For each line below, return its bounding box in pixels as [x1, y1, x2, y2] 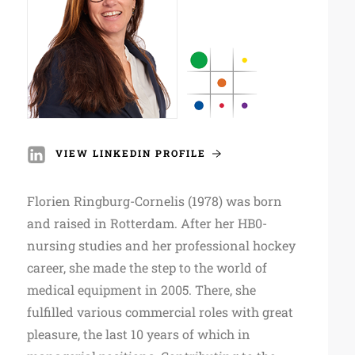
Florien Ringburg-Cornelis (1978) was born [26, 192, 282, 209]
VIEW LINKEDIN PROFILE [55, 147, 206, 160]
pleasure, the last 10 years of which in [26, 325, 250, 342]
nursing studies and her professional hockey [26, 236, 296, 254]
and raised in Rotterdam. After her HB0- [26, 214, 267, 231]
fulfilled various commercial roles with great [26, 303, 293, 320]
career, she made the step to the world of [26, 258, 267, 276]
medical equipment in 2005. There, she [26, 281, 256, 298]
